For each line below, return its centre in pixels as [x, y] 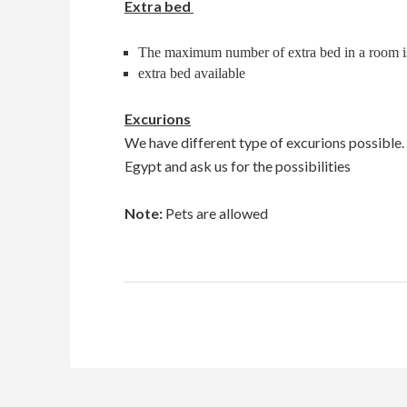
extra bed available [192, 73]
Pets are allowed [217, 213]
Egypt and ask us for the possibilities [238, 166]
